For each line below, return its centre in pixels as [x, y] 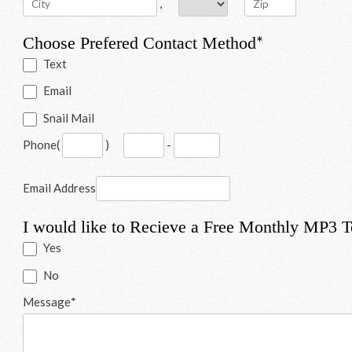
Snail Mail [69, 117]
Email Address [60, 187]
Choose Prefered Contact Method [140, 43]
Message [47, 302]
